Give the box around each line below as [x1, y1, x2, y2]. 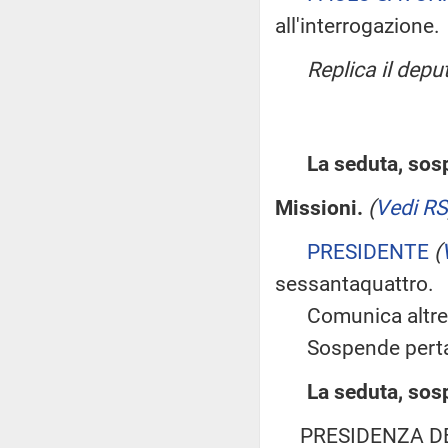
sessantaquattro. [275, 271, 434, 296]
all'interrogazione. [275, 13, 440, 38]
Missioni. [275, 195, 363, 220]
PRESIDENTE [307, 239, 429, 264]
